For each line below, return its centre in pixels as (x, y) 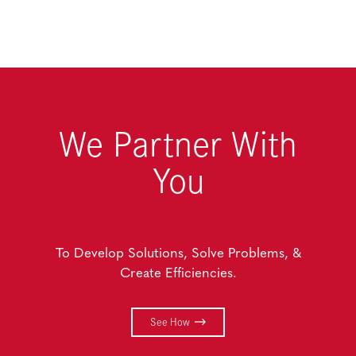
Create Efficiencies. (178, 273)
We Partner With (178, 142)
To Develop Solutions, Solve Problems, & (178, 253)
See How (170, 322)
